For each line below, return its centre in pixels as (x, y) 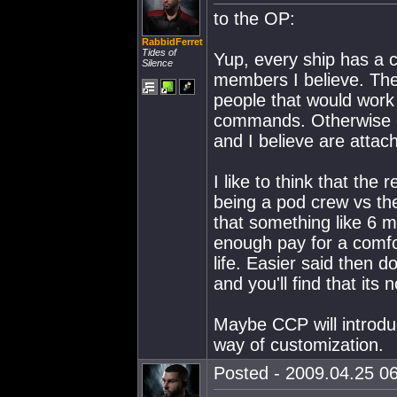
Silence (157, 63)
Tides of (159, 52)
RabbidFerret (172, 42)
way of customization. (299, 345)
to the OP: (254, 19)
